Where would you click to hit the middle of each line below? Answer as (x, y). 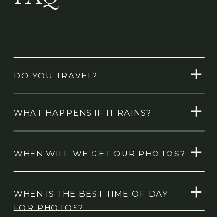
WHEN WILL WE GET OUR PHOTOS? (100, 154)
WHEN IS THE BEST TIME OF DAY (91, 194)
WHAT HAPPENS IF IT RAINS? (83, 113)
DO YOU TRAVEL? (56, 76)
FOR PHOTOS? (49, 208)
